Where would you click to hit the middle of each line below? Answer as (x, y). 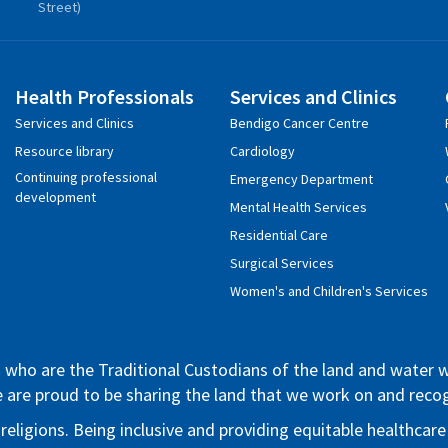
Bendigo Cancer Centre (299, 122)
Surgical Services (281, 262)
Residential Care (278, 234)
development (55, 196)
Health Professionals (104, 96)
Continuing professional (85, 176)
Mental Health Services (298, 206)
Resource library (64, 150)
